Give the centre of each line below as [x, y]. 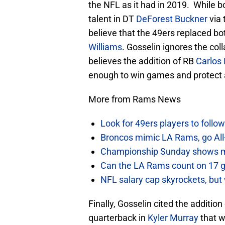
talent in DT [112, 19]
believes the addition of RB [142, 61]
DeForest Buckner [172, 19]
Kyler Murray [173, 218]
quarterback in [118, 218]
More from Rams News [135, 99]
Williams [105, 47]
